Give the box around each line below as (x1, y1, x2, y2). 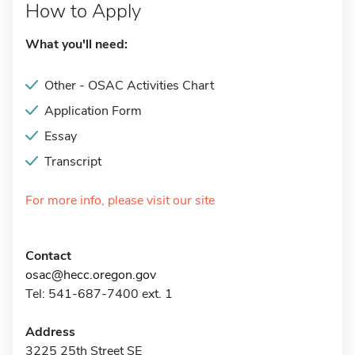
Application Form (44, 102, 142, 120)
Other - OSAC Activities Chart (44, 77, 214, 94)
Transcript (44, 153, 101, 170)
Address (25, 323, 75, 341)
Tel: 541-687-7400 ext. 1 (25, 285, 173, 303)
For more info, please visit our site (25, 192, 215, 209)
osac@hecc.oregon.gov (25, 266, 156, 284)
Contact (25, 247, 71, 265)
